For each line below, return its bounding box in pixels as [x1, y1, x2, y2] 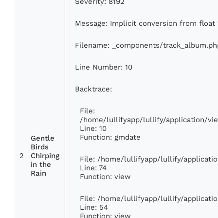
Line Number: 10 [75, 63, 132, 72]
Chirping [31, 152, 59, 160]
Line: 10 [80, 124, 107, 133]
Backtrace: [75, 85, 112, 93]
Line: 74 [80, 163, 107, 172]
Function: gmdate [80, 133, 141, 142]
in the [31, 161, 51, 169]
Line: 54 [80, 203, 108, 212]
